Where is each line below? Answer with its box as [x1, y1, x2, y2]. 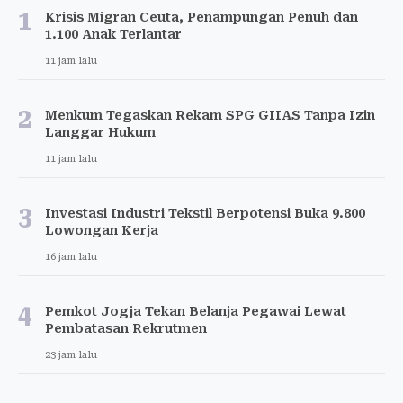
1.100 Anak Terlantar [45, 26, 182, 41]
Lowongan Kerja [45, 222, 158, 237]
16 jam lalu [45, 250, 97, 263]
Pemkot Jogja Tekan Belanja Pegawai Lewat [45, 303, 346, 318]
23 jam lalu [45, 348, 97, 361]
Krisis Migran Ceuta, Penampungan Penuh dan [45, 9, 358, 24]
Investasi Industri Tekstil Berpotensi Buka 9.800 [45, 205, 365, 220]
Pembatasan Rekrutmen [45, 320, 207, 336]
